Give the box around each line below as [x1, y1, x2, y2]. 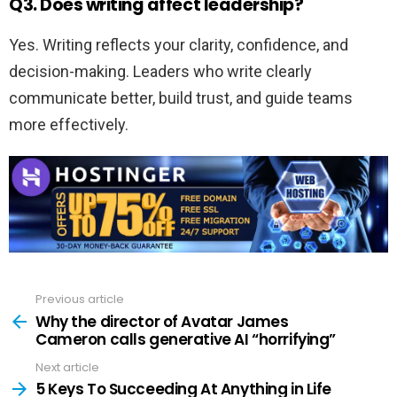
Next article [35, 358, 99, 376]
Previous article [35, 291, 124, 308]
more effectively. [9, 114, 128, 134]
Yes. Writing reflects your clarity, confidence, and [9, 35, 348, 54]
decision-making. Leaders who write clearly [9, 61, 312, 81]
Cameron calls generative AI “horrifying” [35, 328, 337, 350]
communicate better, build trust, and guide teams [9, 88, 353, 107]
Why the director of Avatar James [35, 310, 289, 332]
